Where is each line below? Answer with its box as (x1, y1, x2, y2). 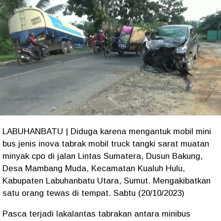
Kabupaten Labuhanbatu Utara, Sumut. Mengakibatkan (2, 176, 211, 185)
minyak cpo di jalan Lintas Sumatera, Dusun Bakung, (2, 151, 203, 161)
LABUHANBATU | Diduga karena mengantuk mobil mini (2, 126, 211, 136)
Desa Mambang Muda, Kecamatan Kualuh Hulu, (2, 163, 185, 173)
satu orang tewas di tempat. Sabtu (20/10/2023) (2, 188, 184, 198)
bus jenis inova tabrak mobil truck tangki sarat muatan (2, 139, 209, 148)
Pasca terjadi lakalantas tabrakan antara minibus (2, 209, 190, 219)
